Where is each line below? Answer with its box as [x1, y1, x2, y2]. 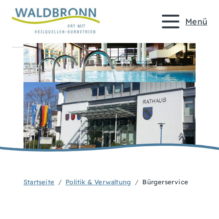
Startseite [23, 178, 54, 186]
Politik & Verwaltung [66, 178, 131, 186]
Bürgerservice [142, 178, 189, 186]
